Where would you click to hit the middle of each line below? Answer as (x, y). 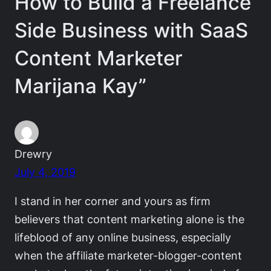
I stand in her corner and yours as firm (113, 201)
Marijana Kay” (80, 86)
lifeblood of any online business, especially (123, 237)
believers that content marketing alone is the (129, 219)
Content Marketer (99, 58)
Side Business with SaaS (131, 31)
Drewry (33, 153)
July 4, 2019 (45, 171)
